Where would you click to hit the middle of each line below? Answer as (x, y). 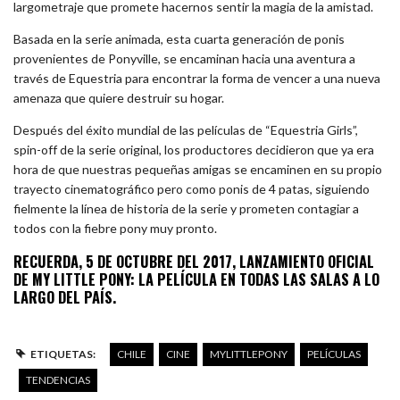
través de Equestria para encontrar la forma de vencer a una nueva (197, 78)
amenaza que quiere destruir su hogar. (119, 97)
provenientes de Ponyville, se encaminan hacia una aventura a (184, 58)
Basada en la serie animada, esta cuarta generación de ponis (179, 38)
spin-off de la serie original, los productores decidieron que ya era (194, 149)
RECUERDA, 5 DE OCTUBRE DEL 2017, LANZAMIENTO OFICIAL (194, 262)
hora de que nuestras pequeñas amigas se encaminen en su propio (198, 169)
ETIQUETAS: (62, 354)
